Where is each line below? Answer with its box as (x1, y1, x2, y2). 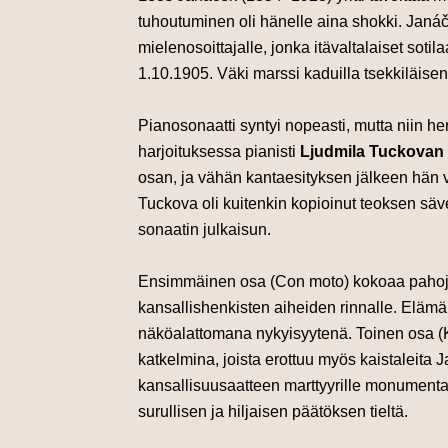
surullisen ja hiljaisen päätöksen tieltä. (138, 403, 408, 421)
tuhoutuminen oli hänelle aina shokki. (138, 13, 406, 31)
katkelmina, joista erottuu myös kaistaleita (138, 351, 436, 369)
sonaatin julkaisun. (138, 221, 271, 239)
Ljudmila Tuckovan (300, 143, 444, 161)
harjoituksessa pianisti (138, 143, 300, 161)
